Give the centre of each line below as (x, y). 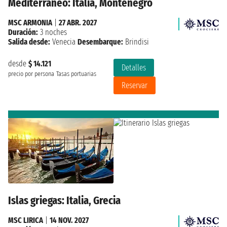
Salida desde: (29, 42)
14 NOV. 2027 (69, 220)
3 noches (52, 32)
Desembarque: (100, 42)
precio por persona (31, 74)
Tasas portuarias (76, 74)
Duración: (23, 32)
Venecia (64, 42)
